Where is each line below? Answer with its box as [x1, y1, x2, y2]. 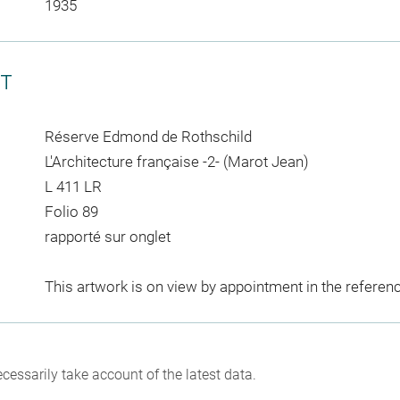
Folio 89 [44, 202, 98, 221]
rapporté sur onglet [44, 227, 171, 246]
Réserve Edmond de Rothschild [44, 127, 252, 146]
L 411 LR [44, 177, 102, 196]
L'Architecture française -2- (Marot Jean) [44, 152, 309, 171]
